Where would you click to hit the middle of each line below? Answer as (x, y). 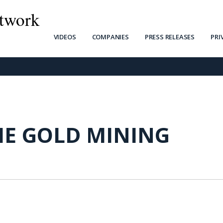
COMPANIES (110, 37)
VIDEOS (65, 37)
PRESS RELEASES (170, 37)
